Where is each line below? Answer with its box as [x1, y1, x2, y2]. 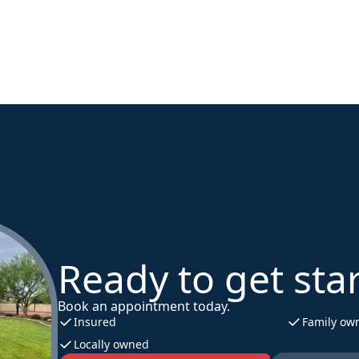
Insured [73, 314, 116, 329]
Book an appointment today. [57, 297, 230, 315]
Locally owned [73, 337, 149, 352]
